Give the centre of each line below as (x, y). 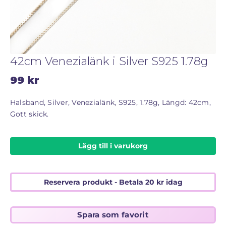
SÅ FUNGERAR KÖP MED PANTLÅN (76, 17)
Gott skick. (29, 114)
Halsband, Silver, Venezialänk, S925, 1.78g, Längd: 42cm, (110, 103)
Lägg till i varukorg (113, 146)
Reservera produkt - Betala (94, 182)
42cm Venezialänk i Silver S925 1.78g (109, 62)
